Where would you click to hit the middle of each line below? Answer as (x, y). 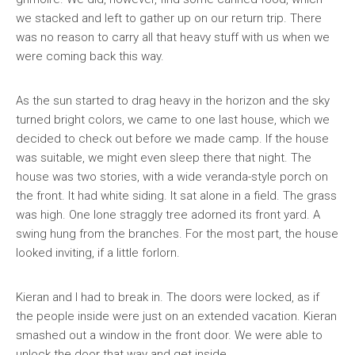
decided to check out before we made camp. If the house (172, 139)
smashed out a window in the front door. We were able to (169, 335)
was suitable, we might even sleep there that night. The (164, 158)
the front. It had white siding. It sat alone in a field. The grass (176, 196)
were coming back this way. (90, 56)
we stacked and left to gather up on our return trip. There (169, 18)
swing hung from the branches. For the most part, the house (177, 234)
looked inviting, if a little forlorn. (98, 253)
